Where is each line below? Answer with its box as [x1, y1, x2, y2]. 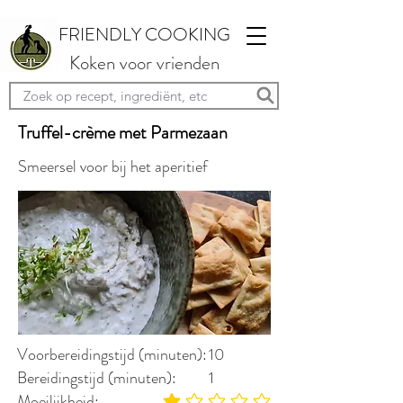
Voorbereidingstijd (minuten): [17, 343, 207, 366]
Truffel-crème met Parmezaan [18, 120, 228, 146]
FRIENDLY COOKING [58, 22, 230, 48]
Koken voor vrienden [68, 49, 219, 76]
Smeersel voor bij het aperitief [18, 155, 208, 178]
